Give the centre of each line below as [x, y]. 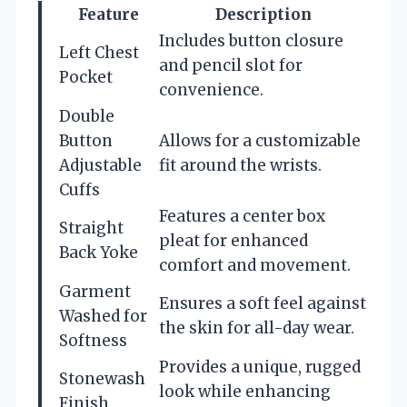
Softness [93, 340]
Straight [91, 228]
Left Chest [99, 52]
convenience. [211, 89]
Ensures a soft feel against [263, 303]
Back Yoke [99, 252]
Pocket [86, 77]
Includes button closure [251, 40]
